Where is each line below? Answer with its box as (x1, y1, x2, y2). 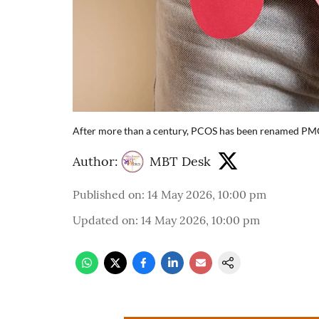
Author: (73, 153, 118, 170)
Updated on (73, 212, 135, 227)
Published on (73, 187, 142, 202)
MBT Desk (150, 153, 211, 170)
